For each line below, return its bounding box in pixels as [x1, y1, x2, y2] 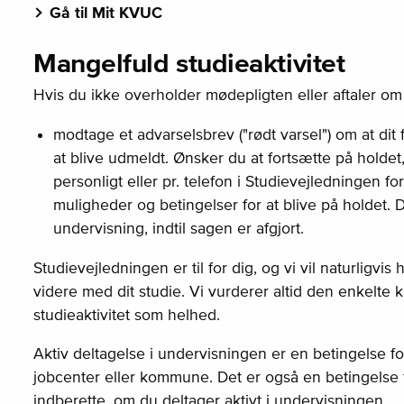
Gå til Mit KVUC [49, 4, 162, 23]
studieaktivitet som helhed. [32, 305, 220, 324]
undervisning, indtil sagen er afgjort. [52, 218, 304, 237]
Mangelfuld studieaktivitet [32, 47, 345, 78]
